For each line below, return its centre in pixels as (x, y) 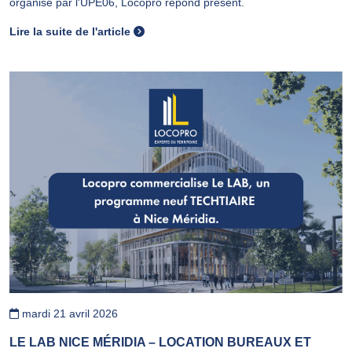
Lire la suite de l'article (71, 31)
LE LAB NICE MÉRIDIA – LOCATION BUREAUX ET (160, 343)
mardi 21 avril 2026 (68, 314)
